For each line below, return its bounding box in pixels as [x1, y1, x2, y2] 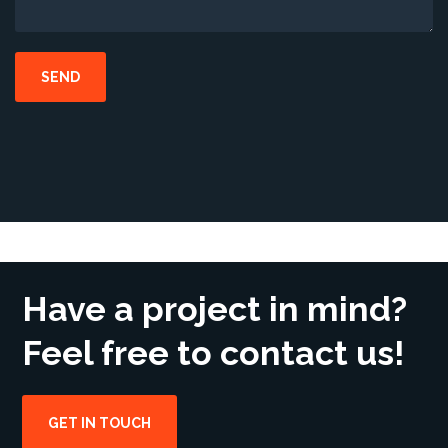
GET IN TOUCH [48, 414, 152, 431]
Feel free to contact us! [22, 333, 406, 373]
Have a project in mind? [22, 289, 408, 329]
